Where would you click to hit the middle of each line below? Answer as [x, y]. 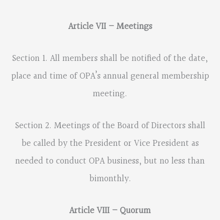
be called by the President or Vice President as [110, 143]
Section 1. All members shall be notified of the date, [110, 58]
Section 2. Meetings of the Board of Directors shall [110, 126]
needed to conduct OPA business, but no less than [110, 161]
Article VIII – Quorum [110, 211]
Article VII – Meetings [110, 27]
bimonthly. [110, 179]
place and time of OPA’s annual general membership [110, 76]
